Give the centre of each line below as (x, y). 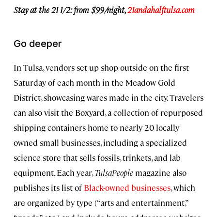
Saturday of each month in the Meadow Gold (94, 82)
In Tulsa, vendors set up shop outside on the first (101, 67)
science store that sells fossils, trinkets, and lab (97, 157)
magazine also (160, 172)
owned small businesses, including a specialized (100, 142)
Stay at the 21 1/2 (42, 9)
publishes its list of (49, 187)
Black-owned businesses (127, 187)
